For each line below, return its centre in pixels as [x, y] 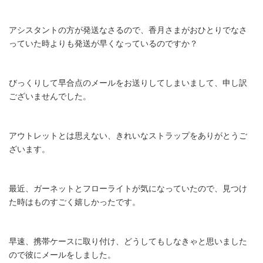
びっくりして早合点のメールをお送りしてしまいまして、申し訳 [128, 82]
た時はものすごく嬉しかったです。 [75, 202]
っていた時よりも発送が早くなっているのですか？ [103, 43]
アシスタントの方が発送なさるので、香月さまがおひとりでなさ [128, 30]
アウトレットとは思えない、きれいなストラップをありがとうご [128, 135]
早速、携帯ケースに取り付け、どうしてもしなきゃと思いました [128, 241]
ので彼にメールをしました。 [62, 254]
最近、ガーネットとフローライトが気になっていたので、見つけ [128, 188]
